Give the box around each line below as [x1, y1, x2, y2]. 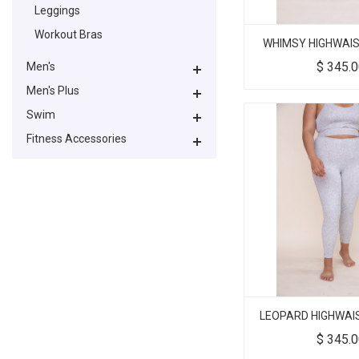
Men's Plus [26, 83, 79, 97]
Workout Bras [34, 27, 103, 41]
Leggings [34, 3, 80, 17]
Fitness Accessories [26, 131, 127, 145]
